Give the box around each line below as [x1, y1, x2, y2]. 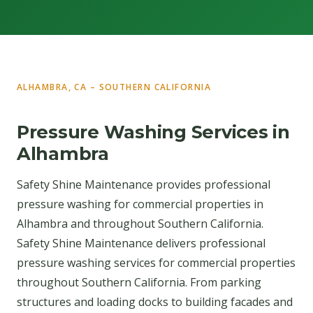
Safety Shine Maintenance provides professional [17, 176, 270, 192]
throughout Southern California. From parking [17, 274, 261, 290]
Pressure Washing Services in [17, 121, 290, 143]
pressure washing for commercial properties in [17, 196, 263, 212]
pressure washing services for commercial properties [17, 254, 296, 270]
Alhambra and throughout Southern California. [17, 215, 263, 231]
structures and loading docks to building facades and [17, 293, 293, 310]
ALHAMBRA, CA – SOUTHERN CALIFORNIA [17, 81, 211, 93]
